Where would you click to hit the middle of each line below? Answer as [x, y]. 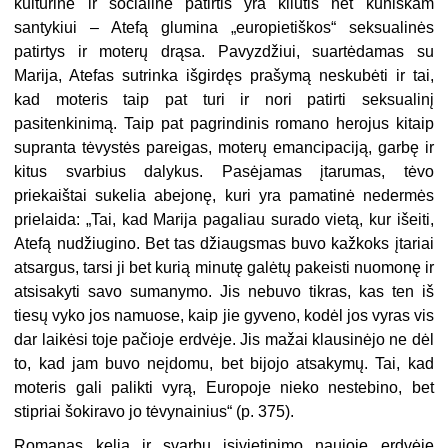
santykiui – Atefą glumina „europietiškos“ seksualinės [224, 27]
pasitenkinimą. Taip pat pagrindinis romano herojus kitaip [224, 123]
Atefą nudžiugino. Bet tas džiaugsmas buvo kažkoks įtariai [224, 243]
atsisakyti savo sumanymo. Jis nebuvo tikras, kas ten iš [224, 291]
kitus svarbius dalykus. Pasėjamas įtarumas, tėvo [224, 171]
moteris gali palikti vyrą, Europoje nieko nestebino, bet [224, 387]
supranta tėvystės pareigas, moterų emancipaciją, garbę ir [224, 147]
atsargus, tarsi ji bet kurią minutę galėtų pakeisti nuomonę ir [224, 267]
